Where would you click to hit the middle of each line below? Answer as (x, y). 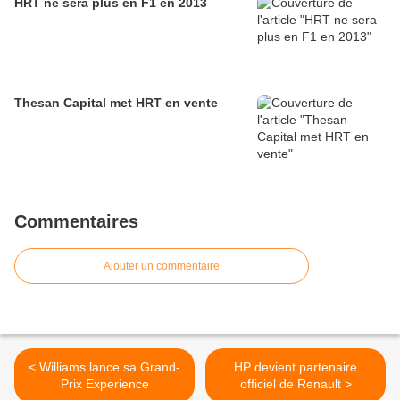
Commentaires (76, 222)
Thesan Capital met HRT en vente (116, 103)
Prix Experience (104, 384)
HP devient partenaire (296, 367)
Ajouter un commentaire (162, 267)
